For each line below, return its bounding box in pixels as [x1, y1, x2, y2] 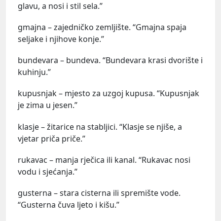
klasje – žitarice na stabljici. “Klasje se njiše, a [18, 121, 182, 132]
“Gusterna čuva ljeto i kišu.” [18, 199, 119, 210]
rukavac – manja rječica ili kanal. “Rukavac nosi [18, 154, 190, 165]
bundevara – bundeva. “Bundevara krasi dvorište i [18, 55, 203, 66]
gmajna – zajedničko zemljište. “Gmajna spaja [18, 21, 186, 33]
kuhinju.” [18, 67, 51, 78]
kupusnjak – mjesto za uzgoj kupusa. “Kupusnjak [18, 88, 199, 99]
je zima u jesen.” [18, 100, 77, 111]
